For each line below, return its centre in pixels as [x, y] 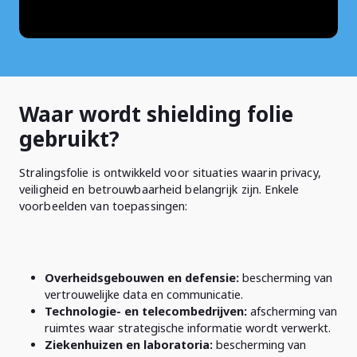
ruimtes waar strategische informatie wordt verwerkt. [188, 328]
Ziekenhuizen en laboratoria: [129, 345]
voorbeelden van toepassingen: [104, 206]
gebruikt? [69, 139]
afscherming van [292, 311]
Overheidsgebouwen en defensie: [142, 278]
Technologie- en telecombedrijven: [146, 311]
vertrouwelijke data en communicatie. [144, 294]
